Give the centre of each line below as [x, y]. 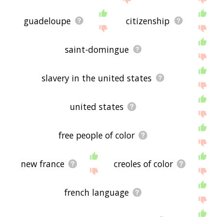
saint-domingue [97, 49]
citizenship [148, 21]
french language [97, 192]
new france [42, 163]
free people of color [97, 135]
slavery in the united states [97, 78]
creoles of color [143, 163]
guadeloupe [47, 21]
